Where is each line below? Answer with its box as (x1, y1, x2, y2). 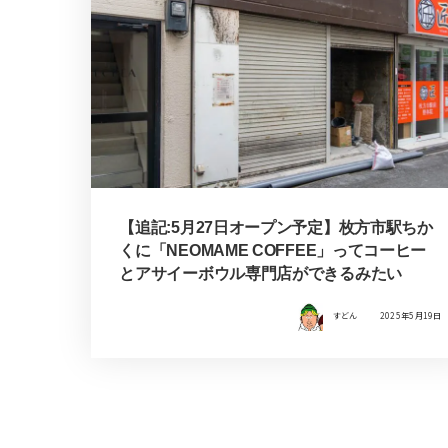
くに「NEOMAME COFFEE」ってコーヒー (119, 242, 427, 260)
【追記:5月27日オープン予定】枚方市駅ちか (119, 219, 433, 237)
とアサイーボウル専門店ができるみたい (119, 265, 402, 283)
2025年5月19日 (379, 310, 442, 322)
